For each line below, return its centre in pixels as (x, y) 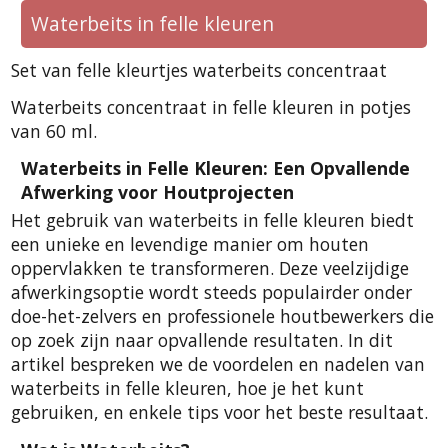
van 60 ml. (54, 130)
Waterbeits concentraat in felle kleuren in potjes (211, 106)
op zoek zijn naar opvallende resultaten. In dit (202, 340)
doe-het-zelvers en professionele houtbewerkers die (222, 316)
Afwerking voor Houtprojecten (157, 192)
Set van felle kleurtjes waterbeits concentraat (199, 69)
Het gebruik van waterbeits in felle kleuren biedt (212, 220)
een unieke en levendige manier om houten (190, 244)
